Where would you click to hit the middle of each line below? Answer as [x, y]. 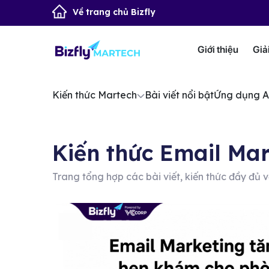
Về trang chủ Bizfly [114, 12]
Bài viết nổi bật [179, 95]
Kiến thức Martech [95, 95]
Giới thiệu [218, 50]
